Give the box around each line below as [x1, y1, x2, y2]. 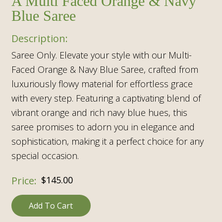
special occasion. [11, 149, 79, 162]
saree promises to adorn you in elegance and [11, 120, 195, 133]
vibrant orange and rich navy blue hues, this [11, 106, 187, 118]
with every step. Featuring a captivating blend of [11, 92, 201, 104]
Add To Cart [29, 200, 73, 211]
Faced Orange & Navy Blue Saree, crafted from [11, 63, 198, 75]
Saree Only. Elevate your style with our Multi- [11, 49, 192, 61]
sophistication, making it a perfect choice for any [11, 135, 204, 147]
